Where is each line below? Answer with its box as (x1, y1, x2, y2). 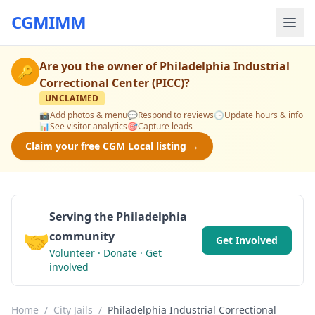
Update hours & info (224, 109, 303, 121)
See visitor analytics (50, 120, 127, 132)
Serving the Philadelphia (49, 209, 187, 224)
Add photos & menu (50, 109, 127, 121)
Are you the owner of (39, 58, 160, 74)
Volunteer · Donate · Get (49, 246, 162, 259)
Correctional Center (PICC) (39, 75, 184, 91)
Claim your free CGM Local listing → (25, 139, 199, 153)
